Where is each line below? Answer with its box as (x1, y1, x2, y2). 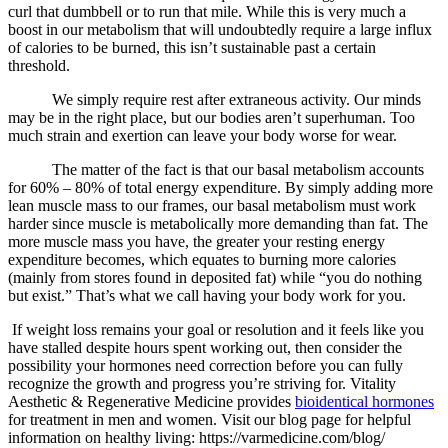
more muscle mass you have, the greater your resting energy (8, 233, 385, 251)
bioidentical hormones (295, 393, 434, 411)
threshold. (8, 57, 74, 75)
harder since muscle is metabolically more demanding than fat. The (8, 215, 428, 233)
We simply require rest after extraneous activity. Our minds (8, 91, 421, 109)
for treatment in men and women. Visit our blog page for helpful (8, 411, 411, 429)
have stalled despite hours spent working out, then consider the (8, 339, 402, 357)
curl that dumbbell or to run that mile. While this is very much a (8, 3, 406, 21)
